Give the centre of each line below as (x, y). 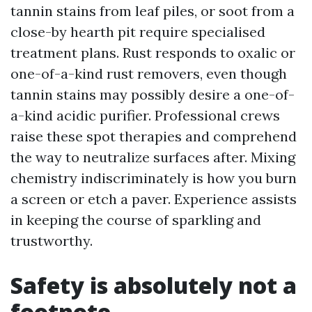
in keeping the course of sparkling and (136, 220)
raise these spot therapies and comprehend (154, 136)
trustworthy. (52, 241)
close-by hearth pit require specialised (138, 32)
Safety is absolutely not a (154, 285)
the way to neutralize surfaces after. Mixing (153, 157)
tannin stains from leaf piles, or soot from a (153, 11)
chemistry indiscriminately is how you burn (154, 178)
